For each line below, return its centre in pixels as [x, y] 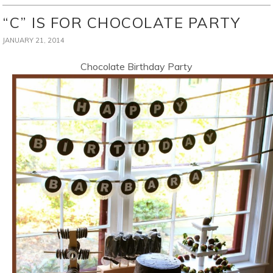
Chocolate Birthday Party [136, 67]
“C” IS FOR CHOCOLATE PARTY [122, 23]
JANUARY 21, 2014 [34, 41]
